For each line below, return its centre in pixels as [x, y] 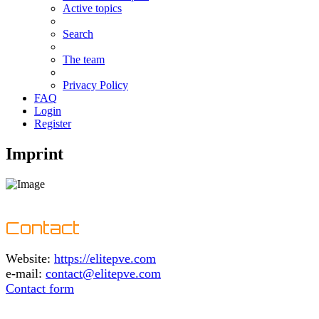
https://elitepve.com [105, 259]
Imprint [35, 154]
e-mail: [26, 274]
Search [78, 34]
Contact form [40, 289]
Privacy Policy [95, 85]
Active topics [92, 9]
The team [84, 60]
